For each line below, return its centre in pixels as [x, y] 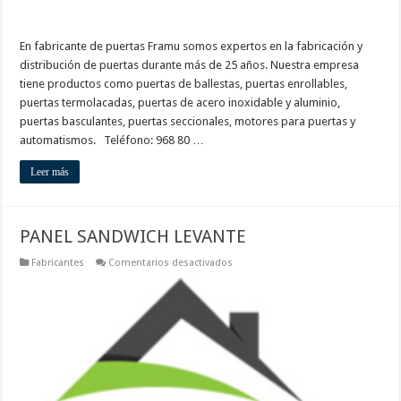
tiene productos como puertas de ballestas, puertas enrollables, [184, 83]
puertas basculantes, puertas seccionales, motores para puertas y [188, 121]
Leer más [50, 171]
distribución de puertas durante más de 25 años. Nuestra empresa [190, 64]
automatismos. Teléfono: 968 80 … [112, 140]
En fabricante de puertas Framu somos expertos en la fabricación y [192, 46]
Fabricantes [58, 262]
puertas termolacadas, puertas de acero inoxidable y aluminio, [180, 102]
